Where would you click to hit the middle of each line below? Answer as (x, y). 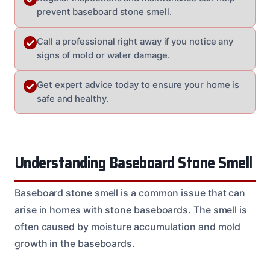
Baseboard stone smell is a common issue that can (130, 193)
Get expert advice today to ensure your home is (138, 85)
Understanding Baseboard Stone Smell (133, 162)
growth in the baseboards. (75, 243)
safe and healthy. (73, 99)
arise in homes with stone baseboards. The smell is (131, 209)
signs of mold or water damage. (103, 55)
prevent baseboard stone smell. (104, 12)
